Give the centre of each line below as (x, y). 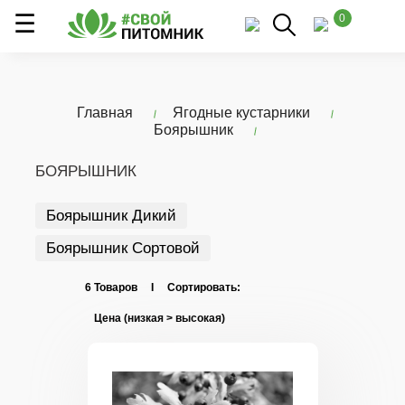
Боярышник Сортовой (123, 248)
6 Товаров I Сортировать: (163, 287)
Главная (105, 113)
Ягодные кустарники (241, 113)
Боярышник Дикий (111, 216)
